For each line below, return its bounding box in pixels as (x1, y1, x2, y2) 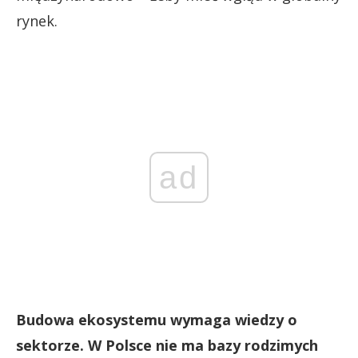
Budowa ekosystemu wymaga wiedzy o (16, 310, 297, 330)
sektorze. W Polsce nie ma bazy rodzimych (16, 336, 318, 356)
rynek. (16, 11, 58, 31)
